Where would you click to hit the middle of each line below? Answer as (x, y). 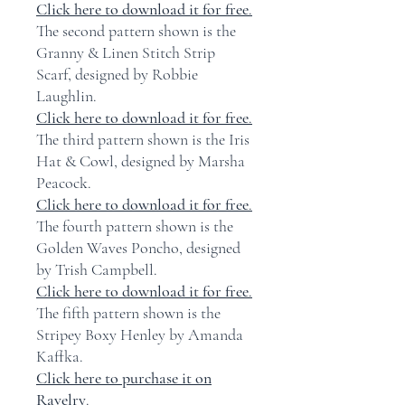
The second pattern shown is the (136, 31)
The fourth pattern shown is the (135, 226)
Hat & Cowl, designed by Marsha (141, 161)
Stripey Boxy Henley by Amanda (140, 334)
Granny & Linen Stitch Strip (126, 52)
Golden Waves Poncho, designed (138, 248)
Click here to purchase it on (124, 378)
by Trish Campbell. (97, 269)
